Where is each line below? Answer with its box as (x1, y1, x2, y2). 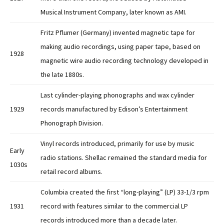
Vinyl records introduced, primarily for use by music (40, 139, 194, 148)
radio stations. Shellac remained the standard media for (40, 153, 207, 162)
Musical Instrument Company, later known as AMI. (40, 7, 186, 17)
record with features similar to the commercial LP (40, 201, 188, 211)
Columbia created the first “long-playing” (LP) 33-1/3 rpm (40, 187, 209, 197)
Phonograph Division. (40, 118, 103, 128)
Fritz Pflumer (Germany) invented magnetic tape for (40, 28, 195, 37)
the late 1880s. (40, 70, 84, 79)
